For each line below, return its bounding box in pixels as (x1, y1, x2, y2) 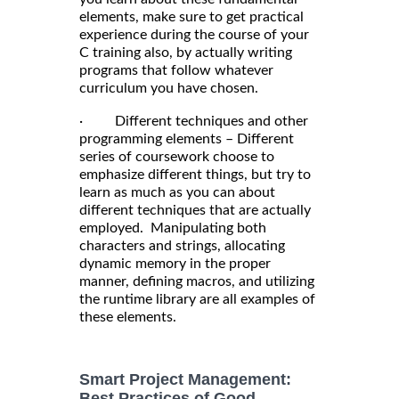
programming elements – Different (79, 131, 294, 146)
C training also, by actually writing (79, 45, 292, 60)
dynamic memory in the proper (79, 256, 271, 271)
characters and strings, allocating (79, 238, 285, 253)
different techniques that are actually (79, 202, 311, 217)
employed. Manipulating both (79, 220, 266, 235)
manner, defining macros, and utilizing (79, 273, 314, 289)
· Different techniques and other (79, 113, 308, 128)
